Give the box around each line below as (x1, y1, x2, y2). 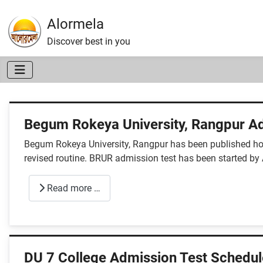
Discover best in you (47, 36, 130, 47)
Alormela (47, 16, 104, 32)
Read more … (45, 182, 100, 194)
